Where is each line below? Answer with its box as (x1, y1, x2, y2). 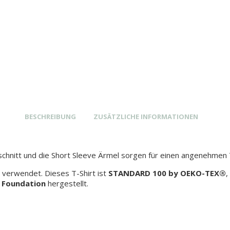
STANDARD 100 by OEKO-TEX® (108, 168, 226, 178)
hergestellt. (46, 178, 88, 188)
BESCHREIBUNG (24, 112, 76, 121)
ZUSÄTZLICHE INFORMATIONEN (93, 112, 198, 121)
